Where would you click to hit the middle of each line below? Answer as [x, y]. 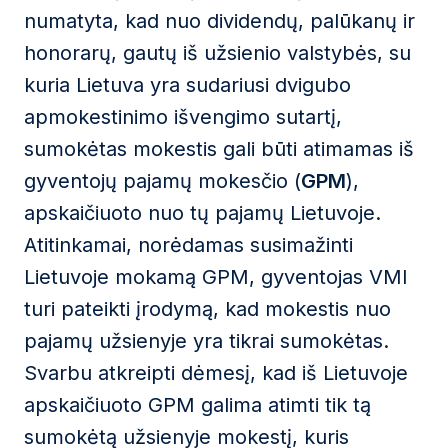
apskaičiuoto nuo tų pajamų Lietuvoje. [202, 213]
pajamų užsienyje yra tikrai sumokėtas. [206, 341]
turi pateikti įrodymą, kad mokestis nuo [207, 309]
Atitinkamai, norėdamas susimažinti [188, 245]
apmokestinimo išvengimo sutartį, [183, 117]
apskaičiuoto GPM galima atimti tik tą [197, 405]
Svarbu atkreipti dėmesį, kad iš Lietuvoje [216, 373]
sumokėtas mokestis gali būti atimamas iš [219, 149]
